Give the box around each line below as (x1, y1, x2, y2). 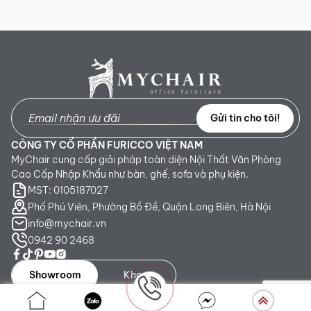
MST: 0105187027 (28, 183, 108, 196)
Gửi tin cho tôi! (210, 111, 280, 124)
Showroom (28, 269, 81, 282)
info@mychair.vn (28, 217, 106, 230)
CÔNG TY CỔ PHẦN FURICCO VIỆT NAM (11, 139, 203, 152)
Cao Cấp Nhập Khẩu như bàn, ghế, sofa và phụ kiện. (11, 168, 249, 181)
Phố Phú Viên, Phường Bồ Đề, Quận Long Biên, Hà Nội (28, 200, 271, 213)
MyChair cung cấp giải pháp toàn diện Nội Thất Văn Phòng (11, 153, 281, 167)
